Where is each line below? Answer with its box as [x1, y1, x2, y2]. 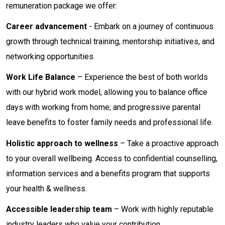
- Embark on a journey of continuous [87, 22, 213, 32]
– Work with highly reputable [112, 204, 213, 214]
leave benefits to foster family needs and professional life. [6, 118, 215, 128]
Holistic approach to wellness [6, 138, 118, 148]
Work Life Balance [6, 72, 75, 82]
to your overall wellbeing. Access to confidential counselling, [6, 153, 217, 163]
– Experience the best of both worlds [75, 72, 208, 82]
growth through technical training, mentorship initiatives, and [6, 37, 214, 47]
